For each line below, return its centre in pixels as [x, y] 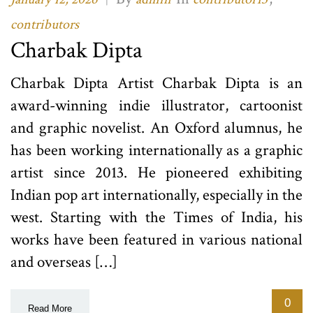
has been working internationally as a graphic [156, 151]
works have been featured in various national [156, 240]
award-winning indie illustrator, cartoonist [156, 106]
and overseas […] [64, 262]
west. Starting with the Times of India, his [156, 218]
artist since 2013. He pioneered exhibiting [156, 173]
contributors [45, 25]
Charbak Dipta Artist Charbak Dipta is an [156, 83]
